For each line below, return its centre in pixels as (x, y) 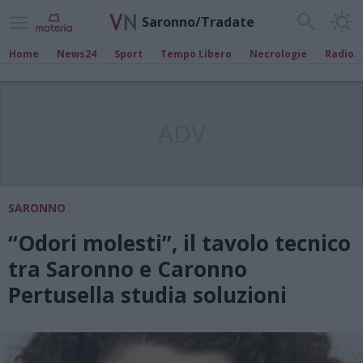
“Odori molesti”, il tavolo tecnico (179, 243)
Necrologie (278, 54)
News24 (77, 54)
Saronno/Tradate (198, 21)
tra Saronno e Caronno (128, 269)
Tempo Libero (196, 54)
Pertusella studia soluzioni (147, 295)
